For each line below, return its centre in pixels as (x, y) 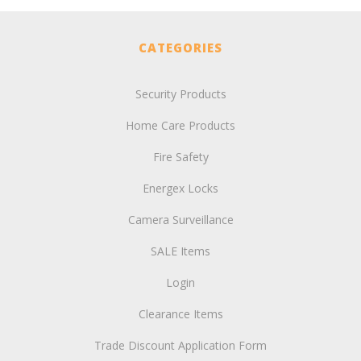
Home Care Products (180, 125)
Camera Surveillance (180, 220)
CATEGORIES (180, 48)
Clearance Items (180, 314)
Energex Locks (180, 188)
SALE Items (180, 251)
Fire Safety (180, 157)
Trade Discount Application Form (180, 345)
